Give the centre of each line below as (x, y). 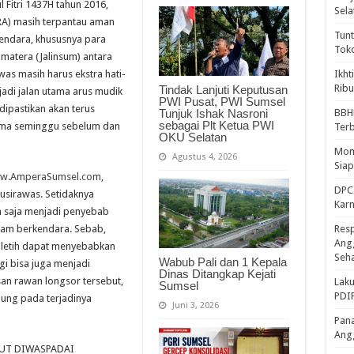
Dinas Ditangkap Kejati (217, 273)
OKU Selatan (192, 137)
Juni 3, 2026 (195, 305)
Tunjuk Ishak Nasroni (213, 113)
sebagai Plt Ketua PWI (216, 125)
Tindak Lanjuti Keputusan (223, 89)
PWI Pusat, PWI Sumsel (222, 101)
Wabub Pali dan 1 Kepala (222, 262)
